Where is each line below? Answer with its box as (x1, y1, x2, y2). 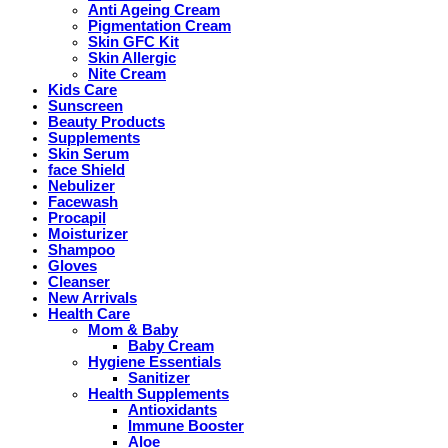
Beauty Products (48, 113, 165, 130)
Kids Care (48, 81, 117, 98)
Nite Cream (88, 65, 166, 82)
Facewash (48, 193, 118, 210)
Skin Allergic (88, 49, 176, 66)
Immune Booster (128, 417, 244, 434)
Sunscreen (48, 97, 123, 114)
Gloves (48, 257, 97, 274)
